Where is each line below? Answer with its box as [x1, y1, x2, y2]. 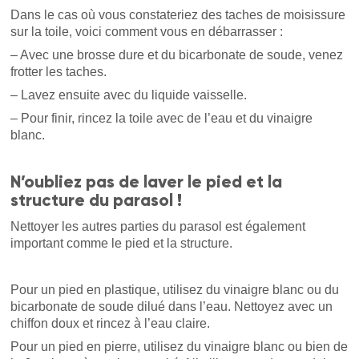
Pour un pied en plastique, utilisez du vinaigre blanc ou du [10, 282, 340, 296]
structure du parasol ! [10, 189, 183, 211]
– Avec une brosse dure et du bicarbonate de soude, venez [10, 47, 344, 62]
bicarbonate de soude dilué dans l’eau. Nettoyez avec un [10, 299, 333, 313]
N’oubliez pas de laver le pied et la [10, 171, 283, 192]
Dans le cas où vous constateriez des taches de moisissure [10, 7, 346, 22]
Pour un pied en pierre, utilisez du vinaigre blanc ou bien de [10, 339, 349, 353]
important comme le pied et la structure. [10, 236, 233, 250]
